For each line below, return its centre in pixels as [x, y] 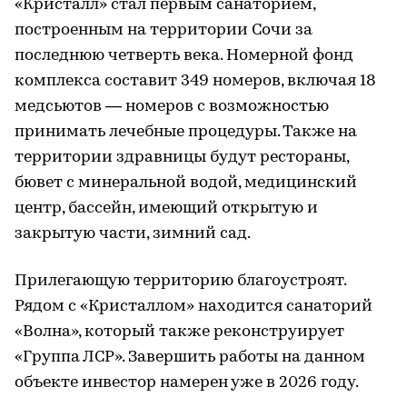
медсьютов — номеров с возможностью [172, 106]
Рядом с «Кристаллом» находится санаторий [194, 306]
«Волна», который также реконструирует [179, 332]
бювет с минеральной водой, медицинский [186, 183]
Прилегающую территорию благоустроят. [180, 281]
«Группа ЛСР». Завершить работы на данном [190, 357]
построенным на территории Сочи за [164, 30]
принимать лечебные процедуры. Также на [186, 132]
